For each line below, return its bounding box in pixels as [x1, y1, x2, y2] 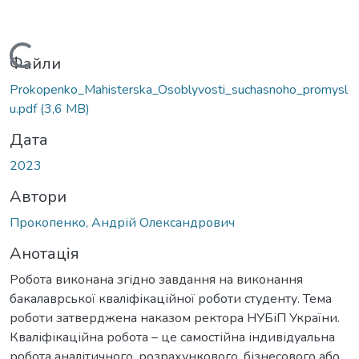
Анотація [10, 242, 79, 264]
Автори [10, 185, 67, 208]
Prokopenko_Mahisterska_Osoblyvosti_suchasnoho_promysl [10, 80, 348, 99]
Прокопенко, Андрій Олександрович [10, 213, 235, 232]
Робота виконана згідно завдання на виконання [10, 270, 303, 288]
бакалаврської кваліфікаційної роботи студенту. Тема [10, 289, 332, 308]
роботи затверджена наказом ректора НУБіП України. [10, 309, 340, 327]
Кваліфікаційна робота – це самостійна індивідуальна [10, 328, 335, 346]
